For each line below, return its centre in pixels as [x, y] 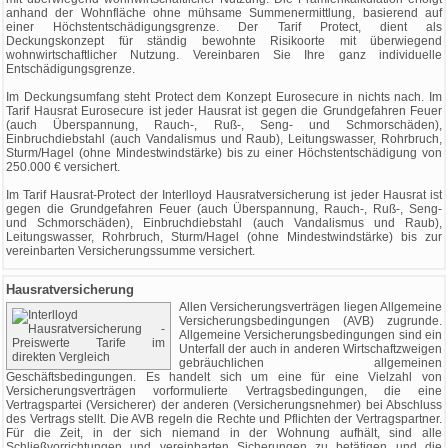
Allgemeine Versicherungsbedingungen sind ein [310, 335]
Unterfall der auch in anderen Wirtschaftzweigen [310, 349]
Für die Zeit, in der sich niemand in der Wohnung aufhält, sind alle [224, 433]
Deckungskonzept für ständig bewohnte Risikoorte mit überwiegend [224, 41]
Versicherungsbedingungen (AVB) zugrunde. [310, 321]
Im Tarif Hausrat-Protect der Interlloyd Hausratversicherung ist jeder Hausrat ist [224, 195]
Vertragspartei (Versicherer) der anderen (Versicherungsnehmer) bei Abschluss [224, 405]
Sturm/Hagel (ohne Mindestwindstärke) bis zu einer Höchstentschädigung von [224, 153]
